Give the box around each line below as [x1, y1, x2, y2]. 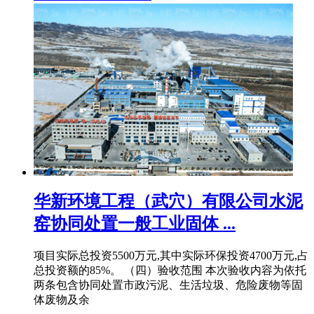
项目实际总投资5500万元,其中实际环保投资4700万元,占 [34, 250, 308, 262]
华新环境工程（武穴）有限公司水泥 [34, 192, 303, 211]
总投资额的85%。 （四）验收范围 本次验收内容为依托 [34, 264, 306, 277]
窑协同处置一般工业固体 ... [34, 214, 235, 233]
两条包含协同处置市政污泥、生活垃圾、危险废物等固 [34, 279, 303, 292]
